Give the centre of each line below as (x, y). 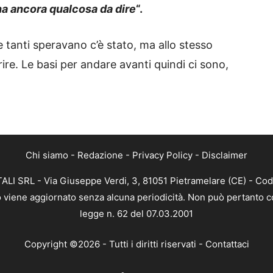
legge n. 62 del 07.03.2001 (136, 214)
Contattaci (227, 244)
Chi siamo (47, 155)
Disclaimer (225, 155)
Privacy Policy (162, 155)
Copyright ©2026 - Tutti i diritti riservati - (115, 244)
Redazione (100, 155)
